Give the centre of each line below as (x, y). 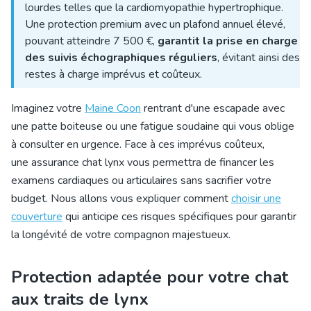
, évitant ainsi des (259, 58)
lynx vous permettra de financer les (188, 162)
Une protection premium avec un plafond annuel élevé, (155, 24)
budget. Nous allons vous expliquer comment (121, 199)
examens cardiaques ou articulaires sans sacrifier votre (141, 180)
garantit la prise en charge (228, 41)
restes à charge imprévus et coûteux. (114, 74)
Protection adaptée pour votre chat (150, 277)
